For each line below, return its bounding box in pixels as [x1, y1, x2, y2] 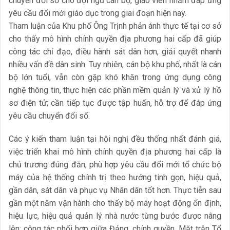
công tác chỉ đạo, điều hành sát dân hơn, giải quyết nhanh [9, 46, 221, 56]
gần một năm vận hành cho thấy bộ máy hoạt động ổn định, [9, 198, 221, 208]
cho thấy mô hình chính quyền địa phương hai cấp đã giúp [9, 33, 221, 44]
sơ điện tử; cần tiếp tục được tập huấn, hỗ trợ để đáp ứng [9, 98, 221, 108]
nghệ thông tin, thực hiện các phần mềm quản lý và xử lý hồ [9, 85, 221, 95]
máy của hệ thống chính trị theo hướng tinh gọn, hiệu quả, [9, 172, 221, 183]
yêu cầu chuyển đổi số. [9, 110, 90, 121]
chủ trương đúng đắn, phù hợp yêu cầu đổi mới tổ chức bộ [9, 160, 221, 170]
